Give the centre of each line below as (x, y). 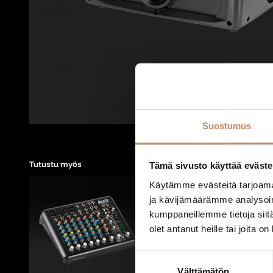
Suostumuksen (165, 257)
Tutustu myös (55, 164)
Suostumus (227, 126)
